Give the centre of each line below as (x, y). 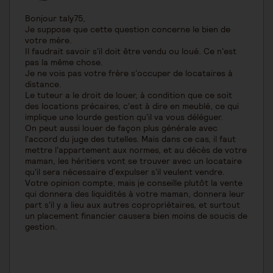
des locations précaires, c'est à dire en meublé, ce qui (132, 106)
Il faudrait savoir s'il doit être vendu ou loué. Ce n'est (131, 51)
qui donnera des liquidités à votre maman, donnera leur (135, 194)
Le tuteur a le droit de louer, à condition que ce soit (129, 95)
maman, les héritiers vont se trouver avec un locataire (133, 161)
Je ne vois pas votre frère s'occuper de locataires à (129, 73)
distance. (43, 84)
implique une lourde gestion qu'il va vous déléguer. (124, 117)
